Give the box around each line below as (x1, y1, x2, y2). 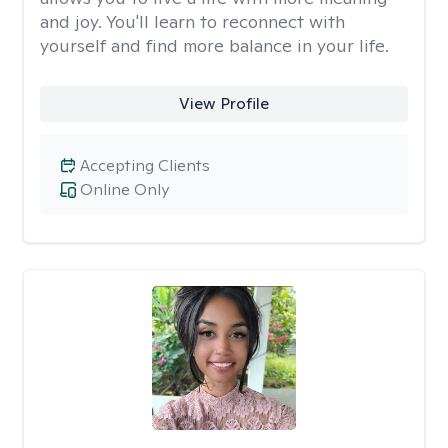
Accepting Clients (80, 155, 210, 176)
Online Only (80, 179, 169, 200)
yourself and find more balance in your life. (40, 34, 389, 57)
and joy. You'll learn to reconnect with (40, 10, 345, 33)
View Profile (178, 93, 269, 114)
